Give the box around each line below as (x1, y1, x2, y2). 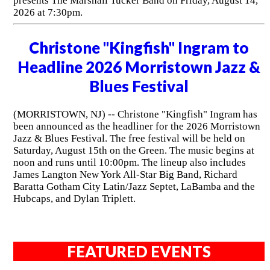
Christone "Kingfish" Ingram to (29, 38, 250, 57)
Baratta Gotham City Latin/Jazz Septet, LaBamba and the (13, 181, 255, 193)
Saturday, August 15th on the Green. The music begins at (13, 145, 254, 157)
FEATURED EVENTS (67, 242, 212, 261)
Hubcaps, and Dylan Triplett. (13, 193, 136, 205)
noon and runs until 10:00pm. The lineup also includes (13, 157, 246, 169)
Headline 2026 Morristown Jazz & (17, 57, 261, 76)
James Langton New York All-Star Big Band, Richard (13, 169, 237, 181)
